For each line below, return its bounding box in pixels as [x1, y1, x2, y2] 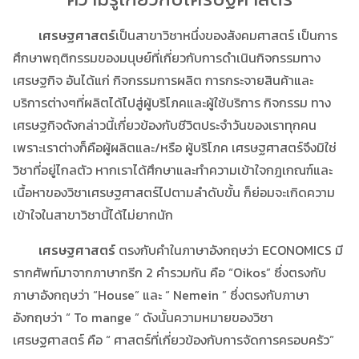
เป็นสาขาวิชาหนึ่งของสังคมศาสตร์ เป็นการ [115, 25, 337, 45]
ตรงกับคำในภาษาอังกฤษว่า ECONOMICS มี [119, 240, 343, 260]
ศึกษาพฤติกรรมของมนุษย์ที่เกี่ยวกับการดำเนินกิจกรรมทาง [13, 47, 321, 67]
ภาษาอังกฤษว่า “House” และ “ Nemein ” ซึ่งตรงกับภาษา [13, 284, 309, 305]
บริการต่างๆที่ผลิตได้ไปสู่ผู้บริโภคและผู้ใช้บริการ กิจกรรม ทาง [13, 92, 331, 112]
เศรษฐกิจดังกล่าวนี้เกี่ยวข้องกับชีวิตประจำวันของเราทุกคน [13, 115, 317, 135]
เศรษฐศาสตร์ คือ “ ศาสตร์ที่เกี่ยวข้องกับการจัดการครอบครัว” [13, 329, 334, 349]
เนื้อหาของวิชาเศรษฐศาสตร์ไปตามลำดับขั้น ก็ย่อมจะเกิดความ [13, 182, 335, 202]
